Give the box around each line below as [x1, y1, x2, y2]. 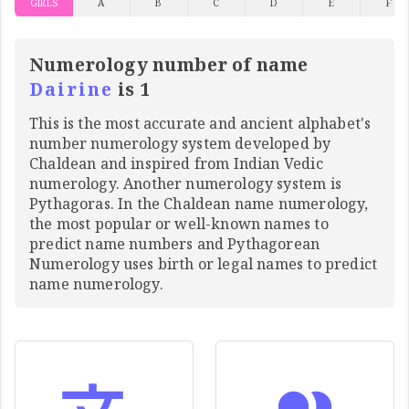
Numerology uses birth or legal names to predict [29, 254, 378, 275]
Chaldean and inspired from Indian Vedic [29, 153, 323, 174]
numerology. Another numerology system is [29, 173, 341, 194]
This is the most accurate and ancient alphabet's [29, 113, 372, 134]
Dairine [29, 77, 113, 102]
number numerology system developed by [29, 133, 331, 154]
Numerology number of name [29, 52, 309, 78]
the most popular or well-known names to [29, 214, 329, 235]
